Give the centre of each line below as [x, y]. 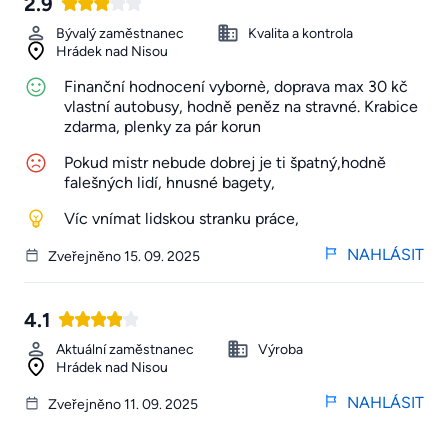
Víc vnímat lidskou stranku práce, [181, 218]
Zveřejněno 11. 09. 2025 [123, 405]
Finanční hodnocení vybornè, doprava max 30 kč [236, 86]
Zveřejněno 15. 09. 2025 [124, 257]
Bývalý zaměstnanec [120, 33]
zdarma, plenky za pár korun [162, 126]
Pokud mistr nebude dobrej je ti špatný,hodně [225, 162]
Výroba [280, 350]
